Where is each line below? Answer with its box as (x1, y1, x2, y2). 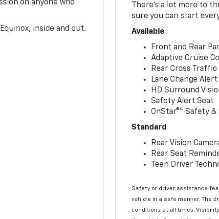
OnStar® (151, 108, 180, 116)
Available (131, 27, 165, 36)
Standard (131, 123, 167, 131)
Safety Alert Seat (151, 97, 214, 105)
